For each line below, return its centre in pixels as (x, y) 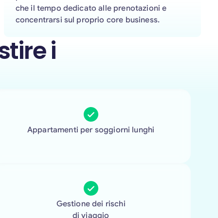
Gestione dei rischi (91, 204)
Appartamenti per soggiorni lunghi (91, 130)
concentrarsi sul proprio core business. (87, 20)
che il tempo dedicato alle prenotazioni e (91, 8)
